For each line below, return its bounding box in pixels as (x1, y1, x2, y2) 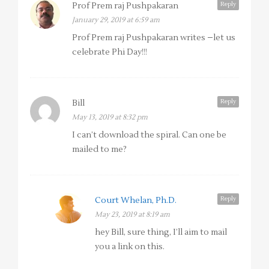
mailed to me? (72, 144, 127, 155)
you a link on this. (95, 241, 165, 252)
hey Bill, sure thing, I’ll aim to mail (95, 226, 227, 238)
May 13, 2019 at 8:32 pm (72, 112, 148, 122)
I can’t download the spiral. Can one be (72, 129, 226, 141)
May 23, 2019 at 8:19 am (95, 210, 170, 219)
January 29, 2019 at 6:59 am (72, 15, 160, 25)
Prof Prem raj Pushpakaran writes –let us (72, 32, 235, 43)
